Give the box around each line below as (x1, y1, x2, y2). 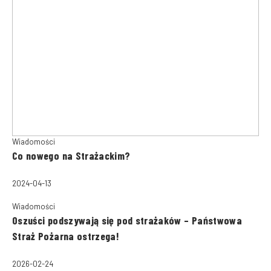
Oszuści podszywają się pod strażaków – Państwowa (12, 213, 243, 227)
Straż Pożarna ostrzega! (12, 229, 120, 243)
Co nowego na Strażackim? (12, 149, 131, 163)
